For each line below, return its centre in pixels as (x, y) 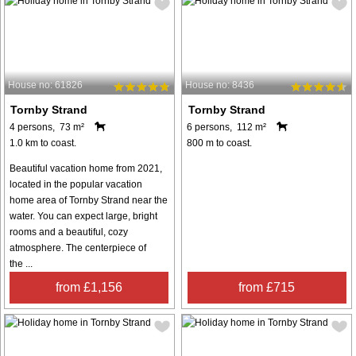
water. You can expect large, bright (83, 217)
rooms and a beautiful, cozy (69, 232)
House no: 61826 (45, 85)
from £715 (267, 288)
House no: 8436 (220, 85)
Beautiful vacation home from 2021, (86, 169)
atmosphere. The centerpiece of (78, 248)
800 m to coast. (220, 143)
